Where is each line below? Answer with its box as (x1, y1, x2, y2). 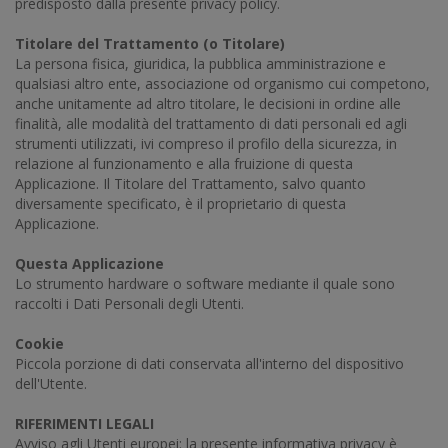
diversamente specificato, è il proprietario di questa (15, 194, 346, 213)
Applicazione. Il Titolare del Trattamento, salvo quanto (15, 174, 366, 193)
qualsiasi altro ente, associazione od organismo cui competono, (15, 74, 430, 93)
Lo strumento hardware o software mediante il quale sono (15, 274, 395, 293)
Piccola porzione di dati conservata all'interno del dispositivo (15, 354, 404, 373)
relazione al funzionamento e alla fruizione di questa (15, 154, 353, 173)
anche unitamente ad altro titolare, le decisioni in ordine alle (15, 94, 401, 113)
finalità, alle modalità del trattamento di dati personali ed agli (15, 114, 407, 133)
